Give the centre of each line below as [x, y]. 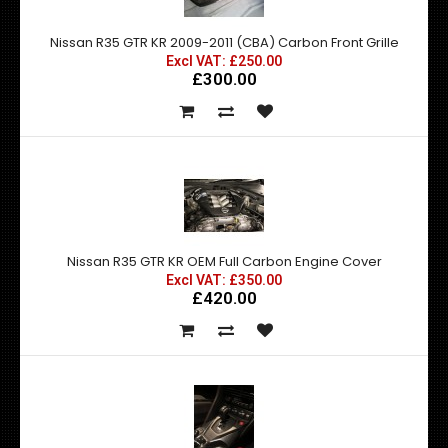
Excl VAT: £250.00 [224, 61]
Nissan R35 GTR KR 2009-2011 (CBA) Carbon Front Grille [224, 42]
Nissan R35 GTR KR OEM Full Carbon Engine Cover [224, 261]
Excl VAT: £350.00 [224, 280]
